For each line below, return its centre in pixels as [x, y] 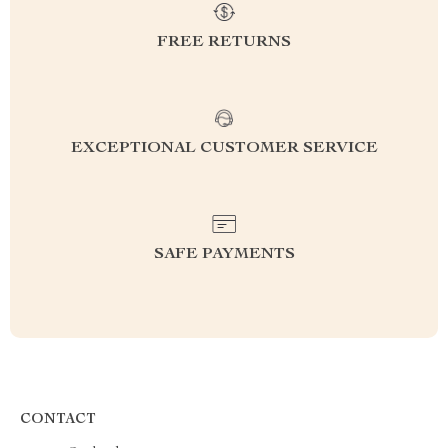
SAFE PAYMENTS [224, 255]
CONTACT [58, 420]
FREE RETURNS [224, 43]
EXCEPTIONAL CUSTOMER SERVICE [224, 149]
